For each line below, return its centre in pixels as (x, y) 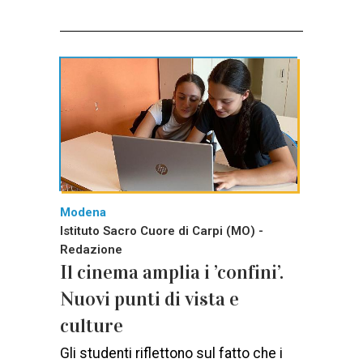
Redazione (91, 250)
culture (92, 326)
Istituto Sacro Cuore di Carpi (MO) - (162, 231)
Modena (83, 213)
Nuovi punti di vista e (149, 299)
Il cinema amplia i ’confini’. (172, 273)
